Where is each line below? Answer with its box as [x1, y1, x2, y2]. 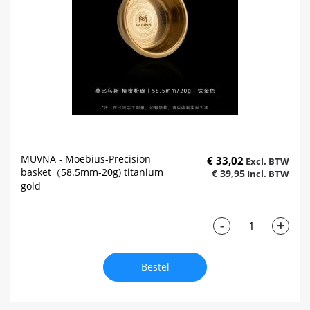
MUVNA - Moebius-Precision [21, 152, 151, 166]
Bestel [140, 260, 170, 274]
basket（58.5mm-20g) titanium [21, 165, 163, 179]
